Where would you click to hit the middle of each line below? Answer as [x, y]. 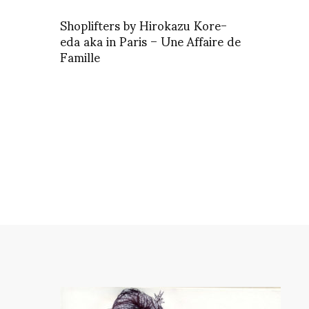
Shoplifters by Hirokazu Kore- [143, 25]
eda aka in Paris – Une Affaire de [150, 41]
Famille [80, 57]
